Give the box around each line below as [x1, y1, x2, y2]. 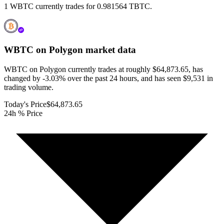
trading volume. [4, 82, 53, 91]
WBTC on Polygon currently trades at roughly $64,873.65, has [4, 64, 203, 73]
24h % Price [4, 108, 42, 117]
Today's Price [4, 99, 46, 108]
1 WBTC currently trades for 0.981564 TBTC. [4, 2, 152, 11]
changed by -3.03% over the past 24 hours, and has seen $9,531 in [4, 73, 213, 82]
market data [83, 44, 136, 55]
